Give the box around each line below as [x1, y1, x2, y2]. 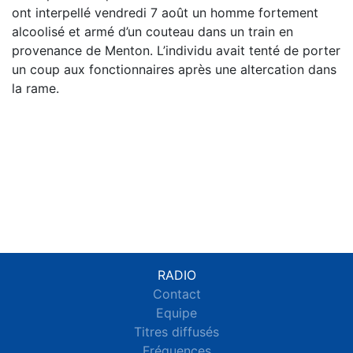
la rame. [12, 80, 59, 96]
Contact [152, 286, 201, 302]
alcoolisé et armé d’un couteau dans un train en [12, 23, 293, 39]
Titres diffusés [134, 324, 219, 340]
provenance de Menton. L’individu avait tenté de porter [12, 42, 340, 58]
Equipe [156, 305, 197, 321]
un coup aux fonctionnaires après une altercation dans [12, 61, 336, 77]
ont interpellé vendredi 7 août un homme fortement [12, 4, 318, 20]
